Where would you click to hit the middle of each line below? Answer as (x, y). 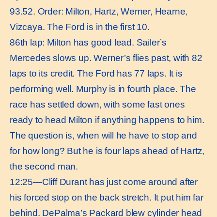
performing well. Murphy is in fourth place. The (103, 89)
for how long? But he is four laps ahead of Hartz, (107, 151)
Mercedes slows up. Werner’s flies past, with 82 (106, 58)
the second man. (44, 166)
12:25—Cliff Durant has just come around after (104, 182)
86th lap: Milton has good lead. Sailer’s (88, 42)
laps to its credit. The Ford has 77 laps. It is (96, 73)
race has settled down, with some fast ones (97, 104)
